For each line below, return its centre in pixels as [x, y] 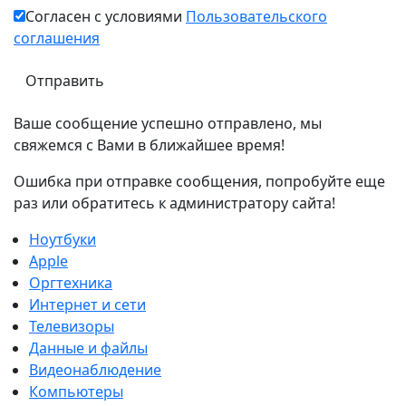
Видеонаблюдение [95, 370]
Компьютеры [76, 392]
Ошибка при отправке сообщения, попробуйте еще [199, 182]
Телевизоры [72, 327]
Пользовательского [256, 17]
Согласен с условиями [106, 17]
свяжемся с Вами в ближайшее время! [149, 145]
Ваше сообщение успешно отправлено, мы [168, 124]
